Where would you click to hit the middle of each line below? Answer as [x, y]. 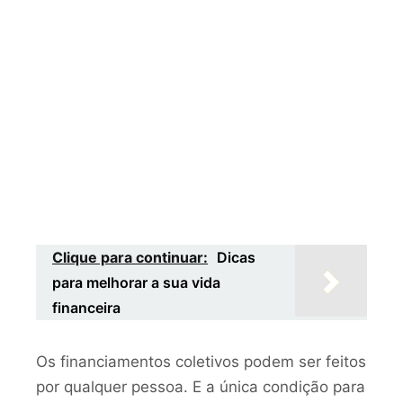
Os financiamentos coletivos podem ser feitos [201, 361]
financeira [86, 308]
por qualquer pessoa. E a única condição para [201, 386]
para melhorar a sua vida [136, 283]
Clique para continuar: [130, 258]
